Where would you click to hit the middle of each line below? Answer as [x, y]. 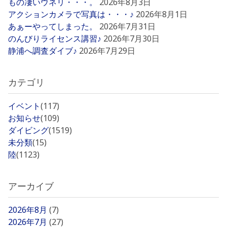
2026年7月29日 [107, 51]
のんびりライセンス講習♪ [55, 39]
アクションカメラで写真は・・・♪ [71, 14]
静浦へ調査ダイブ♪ [43, 51]
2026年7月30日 [131, 39]
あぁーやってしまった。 [53, 26]
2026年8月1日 [162, 14]
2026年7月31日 [127, 26]
